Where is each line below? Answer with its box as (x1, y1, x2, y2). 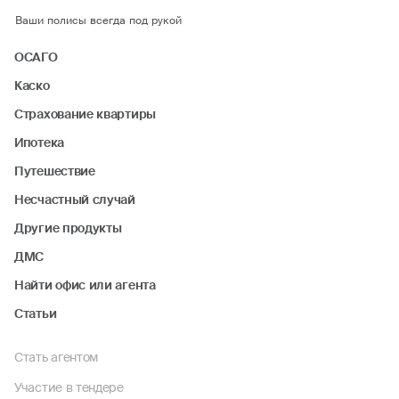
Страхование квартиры (14, 106, 156, 122)
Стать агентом (14, 349, 99, 365)
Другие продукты (14, 220, 122, 236)
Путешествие (14, 163, 95, 179)
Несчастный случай (14, 191, 135, 208)
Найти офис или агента (14, 277, 156, 293)
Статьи (14, 305, 57, 322)
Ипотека (14, 134, 64, 151)
